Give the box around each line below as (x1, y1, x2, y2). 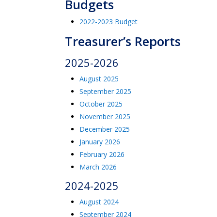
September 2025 (79, 87, 132, 96)
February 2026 (79, 150, 125, 159)
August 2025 (79, 74, 119, 83)
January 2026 (79, 137, 121, 146)
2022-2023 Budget (79, 17, 138, 26)
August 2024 (79, 197, 119, 206)
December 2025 (79, 124, 130, 134)
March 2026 (79, 162, 117, 171)
